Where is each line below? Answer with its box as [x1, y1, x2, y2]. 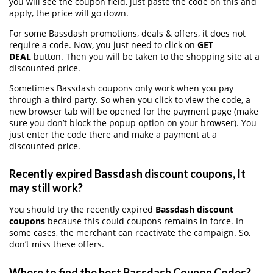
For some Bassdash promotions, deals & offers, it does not [9, 27, 246, 39]
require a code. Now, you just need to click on [9, 38, 197, 51]
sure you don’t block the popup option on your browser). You [9, 116, 257, 129]
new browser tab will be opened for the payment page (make [9, 105, 258, 117]
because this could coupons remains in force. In [45, 215, 244, 227]
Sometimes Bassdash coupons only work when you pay [9, 82, 233, 94]
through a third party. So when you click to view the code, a [9, 93, 250, 105]
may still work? [9, 181, 83, 195]
